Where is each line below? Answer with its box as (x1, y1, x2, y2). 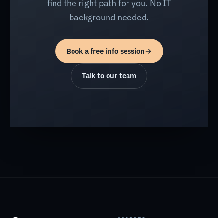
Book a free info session (66, 46, 145, 55)
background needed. (69, 12, 149, 23)
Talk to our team (82, 71, 136, 80)
